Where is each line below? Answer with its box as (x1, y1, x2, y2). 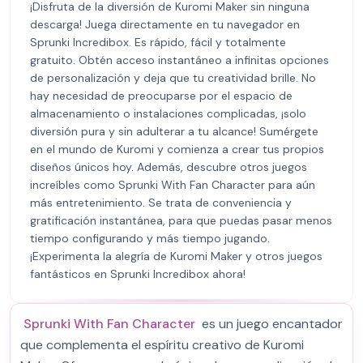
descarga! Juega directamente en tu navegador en (30, 17, 300, 32)
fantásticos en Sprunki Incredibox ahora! (30, 267, 246, 281)
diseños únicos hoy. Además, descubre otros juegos (30, 160, 307, 174)
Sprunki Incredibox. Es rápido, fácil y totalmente (30, 35, 286, 49)
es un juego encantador (199, 315, 343, 332)
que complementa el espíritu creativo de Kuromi (20, 336, 304, 353)
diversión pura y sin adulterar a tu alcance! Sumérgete (30, 124, 318, 139)
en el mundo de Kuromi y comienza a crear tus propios (30, 142, 324, 156)
